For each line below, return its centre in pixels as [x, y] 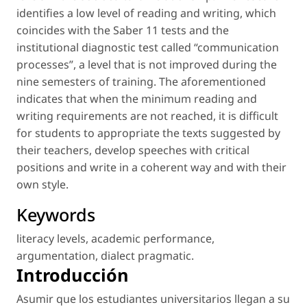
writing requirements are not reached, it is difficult [147, 115]
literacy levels [51, 238]
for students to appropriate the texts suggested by [148, 133]
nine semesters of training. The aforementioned [141, 81]
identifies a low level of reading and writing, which [146, 13]
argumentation [56, 255]
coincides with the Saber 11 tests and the [123, 30]
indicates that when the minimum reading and [137, 98]
